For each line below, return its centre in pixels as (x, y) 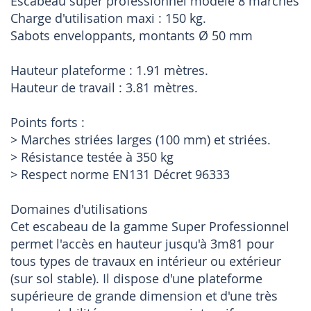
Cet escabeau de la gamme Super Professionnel (150, 227)
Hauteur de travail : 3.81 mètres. (104, 88)
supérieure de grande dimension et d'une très (144, 296)
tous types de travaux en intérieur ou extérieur (146, 261)
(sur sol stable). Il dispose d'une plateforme (136, 279)
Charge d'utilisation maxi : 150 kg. (108, 18)
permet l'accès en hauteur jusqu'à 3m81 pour (142, 244)
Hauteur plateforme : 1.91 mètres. (109, 70)
